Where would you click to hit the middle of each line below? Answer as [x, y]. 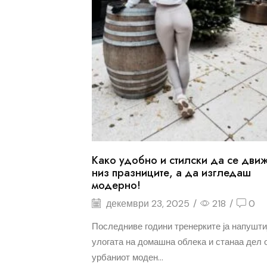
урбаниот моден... [127, 257]
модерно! [116, 186]
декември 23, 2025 [146, 203]
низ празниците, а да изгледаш [171, 173]
